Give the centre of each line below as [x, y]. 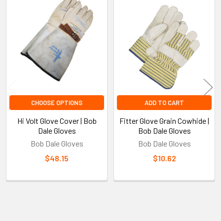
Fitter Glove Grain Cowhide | [164, 120]
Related [23, 16]
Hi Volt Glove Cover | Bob [57, 120]
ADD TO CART [164, 102]
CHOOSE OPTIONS [57, 102]
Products [28, 31]
